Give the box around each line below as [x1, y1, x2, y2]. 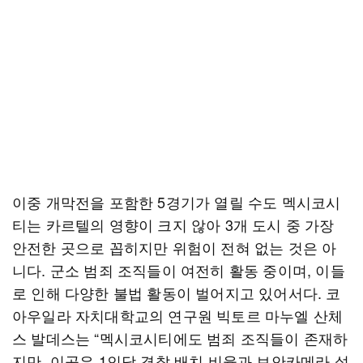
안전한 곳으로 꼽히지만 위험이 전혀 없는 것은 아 [12, 237, 337, 258]
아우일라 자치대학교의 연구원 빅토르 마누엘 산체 [12, 305, 344, 326]
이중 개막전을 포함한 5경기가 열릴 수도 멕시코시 [12, 191, 341, 212]
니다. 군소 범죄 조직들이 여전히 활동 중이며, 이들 [12, 259, 345, 280]
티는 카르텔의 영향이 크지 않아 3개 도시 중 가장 [12, 214, 335, 235]
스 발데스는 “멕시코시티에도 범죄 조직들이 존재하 [12, 327, 348, 348]
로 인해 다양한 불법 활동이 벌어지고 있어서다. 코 [12, 282, 341, 303]
